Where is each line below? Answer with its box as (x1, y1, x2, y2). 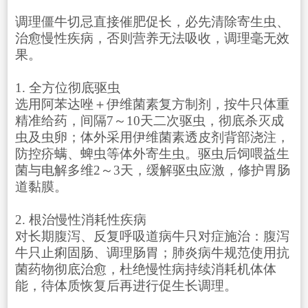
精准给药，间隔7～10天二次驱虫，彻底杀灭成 (14, 113, 284, 129)
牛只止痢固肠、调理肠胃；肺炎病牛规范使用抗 (14, 245, 289, 261)
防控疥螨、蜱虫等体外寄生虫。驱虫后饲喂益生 (14, 146, 289, 162)
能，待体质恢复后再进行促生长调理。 (14, 278, 237, 294)
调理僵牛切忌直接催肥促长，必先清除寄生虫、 (14, 14, 289, 30)
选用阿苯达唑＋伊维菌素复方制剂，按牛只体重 (14, 97, 289, 112)
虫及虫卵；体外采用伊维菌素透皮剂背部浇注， (14, 130, 289, 145)
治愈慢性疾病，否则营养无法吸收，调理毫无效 (14, 31, 289, 46)
